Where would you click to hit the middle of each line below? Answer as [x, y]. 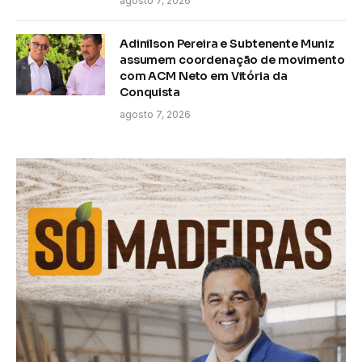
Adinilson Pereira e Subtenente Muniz [227, 44]
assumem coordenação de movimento [232, 60]
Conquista [150, 93]
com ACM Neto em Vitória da [204, 76]
